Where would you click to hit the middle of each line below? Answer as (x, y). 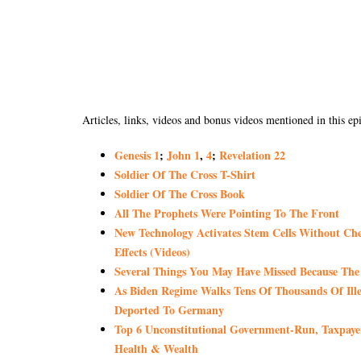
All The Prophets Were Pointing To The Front (227, 213)
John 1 (183, 155)
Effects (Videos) (152, 251)
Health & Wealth (156, 348)
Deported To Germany (169, 309)
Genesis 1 (137, 155)
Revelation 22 (252, 155)
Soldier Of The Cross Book (180, 193)
